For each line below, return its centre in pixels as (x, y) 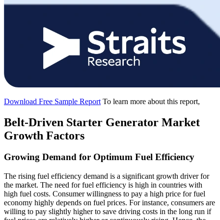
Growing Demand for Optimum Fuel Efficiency (99, 157)
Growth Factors (44, 135)
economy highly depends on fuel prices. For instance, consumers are (110, 203)
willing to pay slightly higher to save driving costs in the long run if (108, 212)
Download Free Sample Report (52, 101)
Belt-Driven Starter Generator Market (102, 122)
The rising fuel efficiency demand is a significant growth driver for (107, 176)
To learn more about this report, (151, 101)
